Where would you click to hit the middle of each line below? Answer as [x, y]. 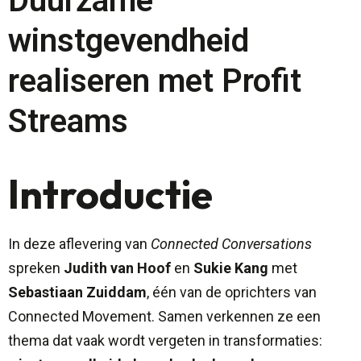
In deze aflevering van [79, 244]
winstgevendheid [129, 41]
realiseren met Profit [155, 81]
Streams [68, 122]
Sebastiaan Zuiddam [77, 293]
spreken [36, 268]
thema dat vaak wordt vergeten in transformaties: [165, 341]
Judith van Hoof [117, 268]
